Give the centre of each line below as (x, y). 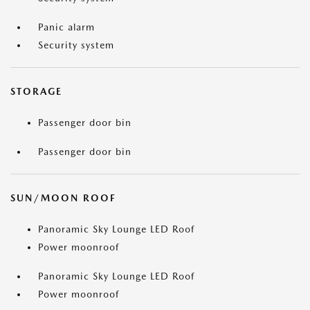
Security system (76, 45)
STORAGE (36, 92)
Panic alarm (66, 27)
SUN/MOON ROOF (63, 198)
